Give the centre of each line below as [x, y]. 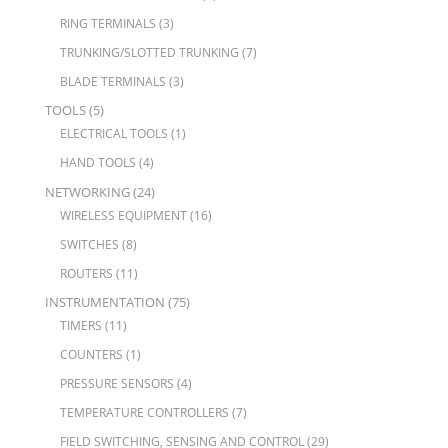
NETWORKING [87, 191]
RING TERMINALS [107, 23]
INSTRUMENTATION [104, 302]
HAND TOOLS [97, 162]
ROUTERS [86, 273]
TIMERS [80, 325]
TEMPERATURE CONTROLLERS [144, 412]
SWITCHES [89, 244]
